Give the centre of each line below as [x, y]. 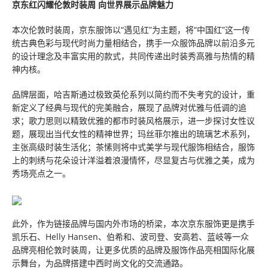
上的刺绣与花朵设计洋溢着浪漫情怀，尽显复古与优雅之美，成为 [133, 160]
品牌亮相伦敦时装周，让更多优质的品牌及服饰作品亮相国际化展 [133, 250]
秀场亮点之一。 [41, 173]
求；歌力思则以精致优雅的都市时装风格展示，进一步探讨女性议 [133, 121]
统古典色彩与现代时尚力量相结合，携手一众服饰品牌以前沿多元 [133, 43]
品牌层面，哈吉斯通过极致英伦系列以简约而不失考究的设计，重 [133, 94]
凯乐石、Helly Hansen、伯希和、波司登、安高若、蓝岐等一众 [130, 237]
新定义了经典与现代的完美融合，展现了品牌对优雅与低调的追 [129, 107]
